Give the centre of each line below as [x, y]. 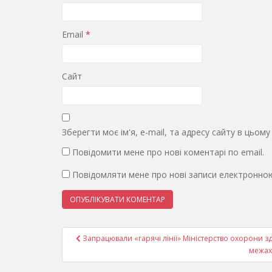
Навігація [99, 235]
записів [91, 250]
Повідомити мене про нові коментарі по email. [168, 152]
